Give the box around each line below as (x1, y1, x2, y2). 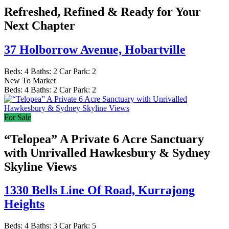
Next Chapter (4, 18, 75, 32)
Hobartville (125, 42, 186, 56)
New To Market (4, 76, 56, 85)
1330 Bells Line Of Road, (4, 184, 138, 197)
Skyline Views (4, 159, 77, 173)
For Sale (4, 112, 31, 122)
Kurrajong (138, 184, 195, 197)
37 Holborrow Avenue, (4, 42, 125, 56)
